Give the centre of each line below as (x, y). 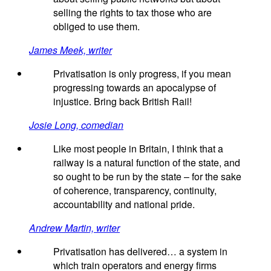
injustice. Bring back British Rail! (122, 101)
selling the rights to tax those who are (132, 12)
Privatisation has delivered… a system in (140, 251)
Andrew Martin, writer (74, 227)
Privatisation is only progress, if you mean (142, 73)
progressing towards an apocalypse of (135, 87)
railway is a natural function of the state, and (147, 162)
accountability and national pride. (124, 204)
